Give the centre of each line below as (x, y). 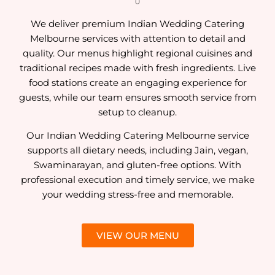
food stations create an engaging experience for (137, 82)
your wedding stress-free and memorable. (137, 195)
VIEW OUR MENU (137, 235)
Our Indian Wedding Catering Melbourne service (137, 136)
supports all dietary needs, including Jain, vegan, (137, 150)
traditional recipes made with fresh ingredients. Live (137, 68)
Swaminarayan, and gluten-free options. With (137, 165)
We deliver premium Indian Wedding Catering (137, 23)
